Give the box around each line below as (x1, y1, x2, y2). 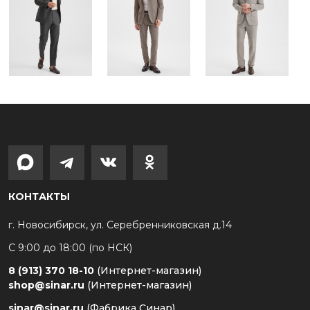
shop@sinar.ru (8, 279, 87, 292)
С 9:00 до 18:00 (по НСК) (8, 241, 132, 255)
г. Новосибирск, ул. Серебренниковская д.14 (8, 219, 232, 232)
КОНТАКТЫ (8, 190, 70, 203)
